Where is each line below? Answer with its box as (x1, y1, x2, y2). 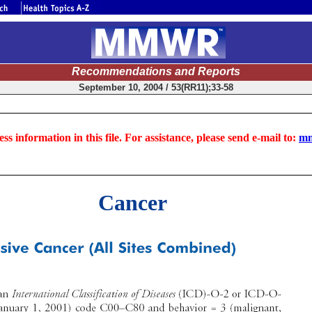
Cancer (97, 190, 167, 216)
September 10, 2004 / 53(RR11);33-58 (79, 82, 233, 93)
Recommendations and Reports (72, 65, 240, 77)
